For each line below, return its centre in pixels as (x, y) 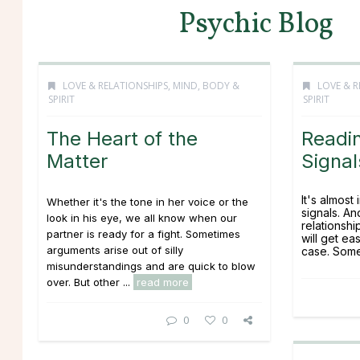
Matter (77, 161)
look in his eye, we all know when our (142, 218)
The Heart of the (122, 139)
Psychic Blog (256, 25)
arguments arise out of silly (115, 250)
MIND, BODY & (206, 86)
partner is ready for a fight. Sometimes (143, 234)
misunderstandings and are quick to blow (151, 266)
